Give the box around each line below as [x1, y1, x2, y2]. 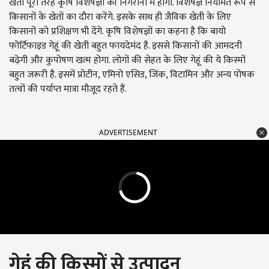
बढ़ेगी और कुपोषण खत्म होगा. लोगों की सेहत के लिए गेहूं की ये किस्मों [9, 52, 246, 69]
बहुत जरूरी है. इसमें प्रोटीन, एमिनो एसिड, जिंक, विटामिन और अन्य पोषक [9, 67, 255, 83]
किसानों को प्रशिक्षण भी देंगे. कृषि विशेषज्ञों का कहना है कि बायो [9, 23, 226, 40]
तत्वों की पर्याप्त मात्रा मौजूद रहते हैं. [9, 81, 127, 98]
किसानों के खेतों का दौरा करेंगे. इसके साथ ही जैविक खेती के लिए [9, 9, 231, 26]
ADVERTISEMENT [99, 127, 157, 138]
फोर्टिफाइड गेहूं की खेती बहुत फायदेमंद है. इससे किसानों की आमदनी [9, 38, 242, 55]
